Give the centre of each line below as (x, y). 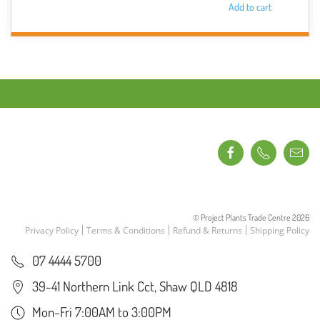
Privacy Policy (52, 230)
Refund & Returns (207, 230)
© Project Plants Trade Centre (242, 217)
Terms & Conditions (126, 230)
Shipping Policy (280, 230)
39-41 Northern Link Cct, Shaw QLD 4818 (135, 286)
